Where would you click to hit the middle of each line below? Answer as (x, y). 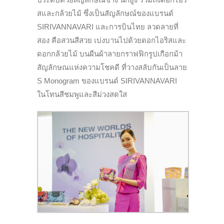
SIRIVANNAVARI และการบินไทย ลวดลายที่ (108, 26)
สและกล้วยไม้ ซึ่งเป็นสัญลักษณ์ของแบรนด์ (105, 13)
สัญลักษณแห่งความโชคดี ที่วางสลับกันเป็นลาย (112, 67)
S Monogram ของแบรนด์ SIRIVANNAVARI (107, 80)
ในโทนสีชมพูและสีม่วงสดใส (82, 94)
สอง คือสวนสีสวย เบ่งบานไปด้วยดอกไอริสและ (111, 40)
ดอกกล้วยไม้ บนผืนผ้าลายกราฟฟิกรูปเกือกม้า (110, 53)
